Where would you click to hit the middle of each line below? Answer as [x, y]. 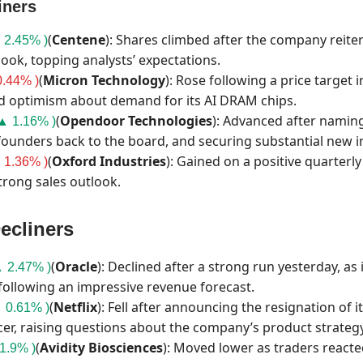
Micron [66, 81]
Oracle [76, 267]
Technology [128, 81]
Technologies [170, 121]
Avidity [62, 348]
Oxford [74, 162]
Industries [133, 162]
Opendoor [92, 121]
